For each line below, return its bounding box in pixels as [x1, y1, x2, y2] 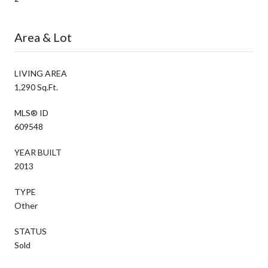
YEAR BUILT [14, 147, 62, 157]
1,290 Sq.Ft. [14, 81, 58, 92]
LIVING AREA [14, 68, 67, 78]
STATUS [14, 226, 47, 236]
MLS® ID [14, 107, 48, 118]
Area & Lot [14, 29, 72, 44]
